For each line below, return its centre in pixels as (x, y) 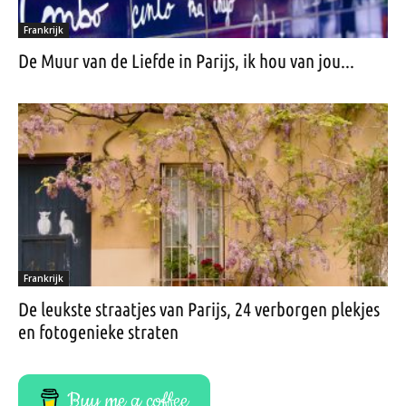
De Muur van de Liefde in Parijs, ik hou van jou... (186, 61)
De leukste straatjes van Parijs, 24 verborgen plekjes (199, 309)
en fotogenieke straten (98, 331)
